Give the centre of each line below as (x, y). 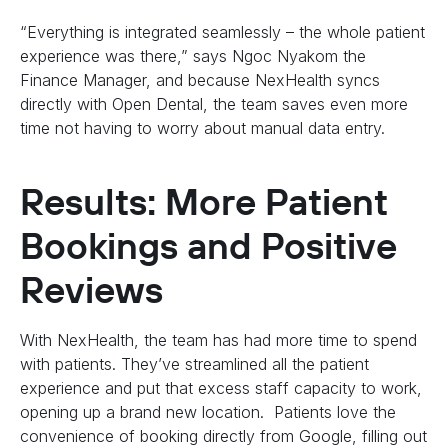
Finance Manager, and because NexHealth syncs (200, 80)
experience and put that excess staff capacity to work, (221, 388)
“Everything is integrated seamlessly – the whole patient (222, 32)
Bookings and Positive (208, 246)
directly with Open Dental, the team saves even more (214, 104)
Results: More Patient (203, 202)
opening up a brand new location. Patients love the (208, 412)
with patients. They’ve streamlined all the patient (194, 364)
